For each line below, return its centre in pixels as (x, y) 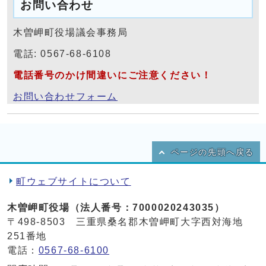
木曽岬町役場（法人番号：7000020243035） (116, 207)
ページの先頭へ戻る (212, 152)
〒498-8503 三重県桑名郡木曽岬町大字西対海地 (125, 221)
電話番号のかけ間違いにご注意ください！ (113, 75)
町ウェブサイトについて (74, 181)
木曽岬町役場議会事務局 (71, 32)
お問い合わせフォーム (65, 96)
